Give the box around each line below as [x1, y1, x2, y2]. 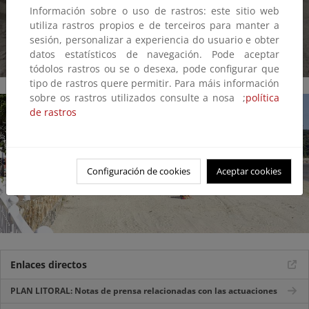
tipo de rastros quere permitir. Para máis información [30, 77, 279, 90]
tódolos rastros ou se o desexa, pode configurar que [30, 62, 279, 75]
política [246, 91, 279, 104]
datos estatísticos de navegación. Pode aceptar [30, 48, 279, 61]
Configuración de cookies [87, 165, 190, 177]
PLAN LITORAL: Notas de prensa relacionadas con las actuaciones [10, 284, 277, 297]
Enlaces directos [10, 257, 87, 271]
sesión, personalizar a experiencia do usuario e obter [30, 33, 279, 46]
